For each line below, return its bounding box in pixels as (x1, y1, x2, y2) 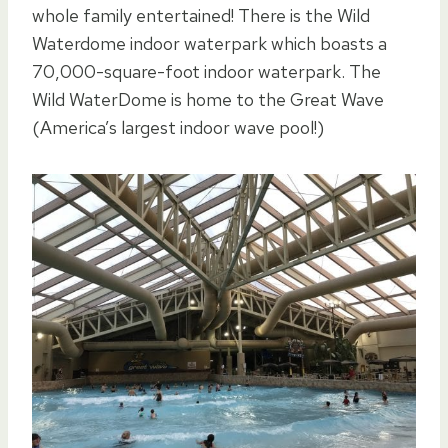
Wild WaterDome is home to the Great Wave (32, 88, 384, 112)
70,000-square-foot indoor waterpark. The (32, 60, 381, 84)
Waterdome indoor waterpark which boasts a (32, 32, 387, 56)
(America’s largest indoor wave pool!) (32, 116, 324, 140)
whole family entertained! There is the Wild (32, 4, 370, 28)
